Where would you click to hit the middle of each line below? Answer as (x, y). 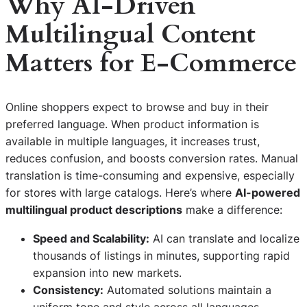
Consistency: (68, 290)
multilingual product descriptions (94, 210)
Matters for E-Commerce (151, 63)
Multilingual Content (131, 34)
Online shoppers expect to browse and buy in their (137, 107)
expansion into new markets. (107, 272)
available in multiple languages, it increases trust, (133, 142)
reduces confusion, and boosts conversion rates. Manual (152, 159)
